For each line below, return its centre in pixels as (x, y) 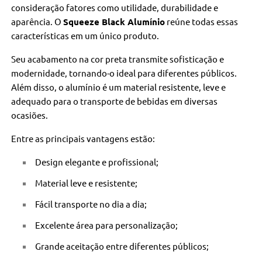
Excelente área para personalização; (107, 225)
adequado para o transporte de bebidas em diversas (115, 101)
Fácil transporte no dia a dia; (91, 204)
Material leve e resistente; (87, 182)
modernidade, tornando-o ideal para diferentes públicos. (124, 73)
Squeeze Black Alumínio (114, 21)
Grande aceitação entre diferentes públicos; (122, 246)
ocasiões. (30, 115)
